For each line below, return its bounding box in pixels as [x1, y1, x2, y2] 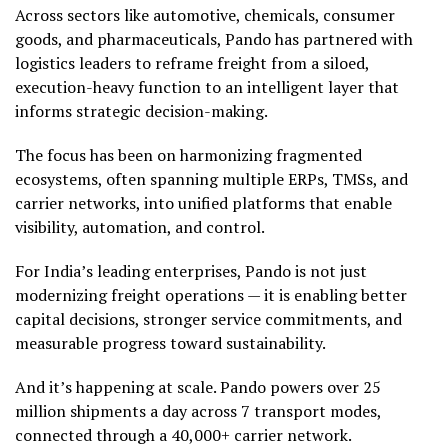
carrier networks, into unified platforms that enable [15, 191, 392, 214]
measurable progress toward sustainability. [15, 331, 326, 354]
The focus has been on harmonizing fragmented [15, 143, 362, 166]
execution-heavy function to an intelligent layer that [15, 75, 399, 98]
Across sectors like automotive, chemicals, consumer [15, 3, 395, 26]
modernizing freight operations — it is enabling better [15, 283, 407, 306]
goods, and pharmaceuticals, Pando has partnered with [15, 27, 413, 50]
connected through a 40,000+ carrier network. [15, 423, 352, 446]
